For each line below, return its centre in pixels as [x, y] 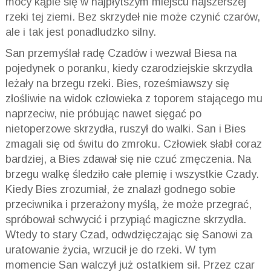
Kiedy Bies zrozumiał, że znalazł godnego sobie [120, 190]
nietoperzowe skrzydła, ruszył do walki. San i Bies [125, 129]
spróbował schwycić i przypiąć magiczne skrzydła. [126, 220]
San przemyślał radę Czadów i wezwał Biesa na [121, 54]
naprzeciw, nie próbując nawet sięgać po [103, 114]
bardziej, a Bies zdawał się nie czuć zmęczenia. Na [128, 159]
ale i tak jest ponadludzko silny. [80, 32]
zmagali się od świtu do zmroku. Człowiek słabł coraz [133, 144]
